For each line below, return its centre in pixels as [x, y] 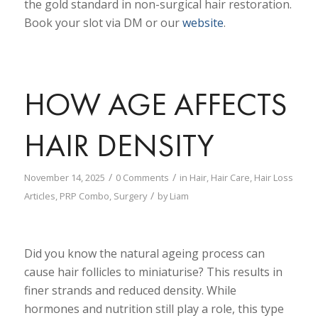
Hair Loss [273, 178]
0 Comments [142, 178]
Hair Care [230, 178]
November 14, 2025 [64, 178]
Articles [39, 196]
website [203, 22]
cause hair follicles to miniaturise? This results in [153, 272]
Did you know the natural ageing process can [144, 254]
